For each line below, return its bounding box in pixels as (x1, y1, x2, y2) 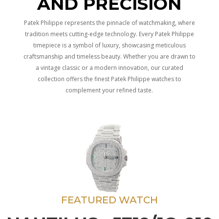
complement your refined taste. (66, 86, 153, 94)
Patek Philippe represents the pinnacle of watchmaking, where (23, 19, 195, 27)
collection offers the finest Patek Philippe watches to (37, 75, 181, 83)
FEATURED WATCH (61, 194, 158, 206)
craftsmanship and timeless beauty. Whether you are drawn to (23, 52, 196, 61)
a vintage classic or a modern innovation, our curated (35, 64, 183, 72)
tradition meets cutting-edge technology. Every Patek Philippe (24, 30, 194, 38)
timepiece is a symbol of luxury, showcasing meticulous (33, 41, 186, 49)
